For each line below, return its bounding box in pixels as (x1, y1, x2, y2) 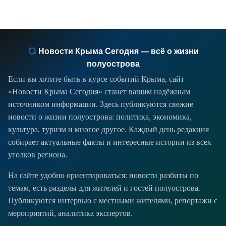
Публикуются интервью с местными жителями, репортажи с (8, 196, 217, 205)
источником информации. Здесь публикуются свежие (8, 100, 193, 109)
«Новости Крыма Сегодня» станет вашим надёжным (8, 87, 190, 96)
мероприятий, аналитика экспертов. (8, 209, 133, 218)
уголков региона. (8, 150, 67, 159)
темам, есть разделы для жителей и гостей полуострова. (8, 184, 200, 193)
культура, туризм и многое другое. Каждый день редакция (8, 125, 209, 134)
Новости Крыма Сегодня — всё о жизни (36, 47, 199, 56)
